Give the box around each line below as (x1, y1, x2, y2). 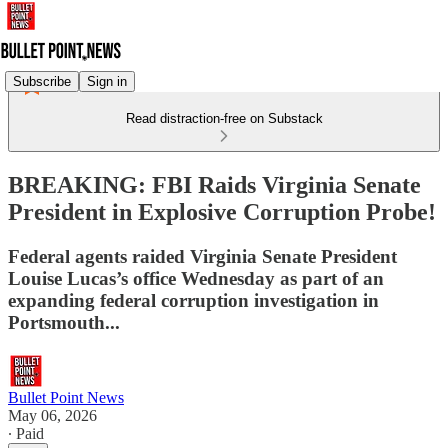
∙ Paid (8, 424, 44, 442)
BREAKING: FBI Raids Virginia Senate (8, 171, 421, 198)
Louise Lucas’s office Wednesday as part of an (8, 267, 384, 289)
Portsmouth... (8, 311, 120, 333)
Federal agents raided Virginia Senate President (8, 245, 397, 267)
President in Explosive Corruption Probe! (8, 198, 436, 225)
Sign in (87, 73, 127, 89)
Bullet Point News (8, 388, 124, 406)
